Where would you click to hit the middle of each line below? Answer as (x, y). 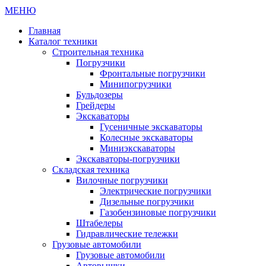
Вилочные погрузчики (122, 180)
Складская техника (91, 169)
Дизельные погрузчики (147, 201)
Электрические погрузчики (156, 191)
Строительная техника (98, 52)
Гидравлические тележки (127, 233)
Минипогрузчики (136, 84)
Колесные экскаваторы (146, 137)
